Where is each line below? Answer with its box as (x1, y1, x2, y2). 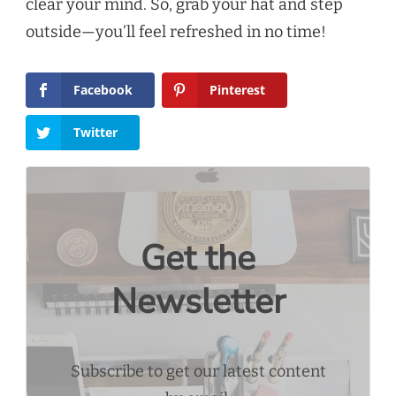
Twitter (73, 123, 118, 141)
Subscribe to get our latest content (70, 361, 326, 381)
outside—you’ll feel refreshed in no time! (26, 22, 326, 42)
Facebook (73, 81, 133, 99)
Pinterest (209, 81, 265, 99)
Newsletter (110, 278, 286, 325)
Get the (141, 234, 255, 282)
